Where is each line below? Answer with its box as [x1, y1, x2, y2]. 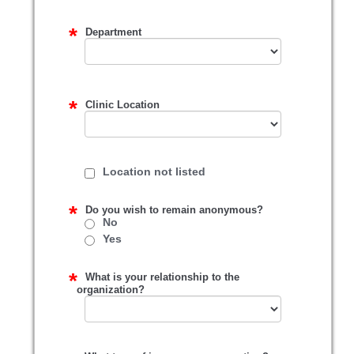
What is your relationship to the [85, 271, 240, 283]
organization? [77, 284, 145, 296]
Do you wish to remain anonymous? [85, 204, 264, 216]
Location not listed [103, 165, 206, 178]
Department [85, 26, 142, 38]
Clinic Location [85, 99, 160, 111]
